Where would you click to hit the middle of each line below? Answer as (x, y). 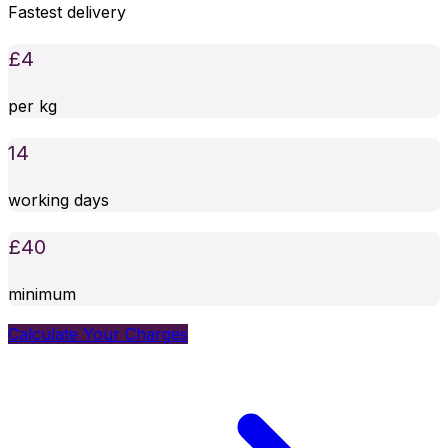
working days (58, 200)
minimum (42, 294)
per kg (32, 106)
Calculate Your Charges (98, 334)
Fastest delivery (67, 12)
